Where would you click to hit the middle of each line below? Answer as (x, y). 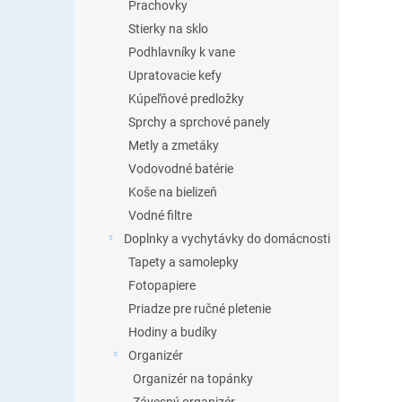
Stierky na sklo (168, 29)
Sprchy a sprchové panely (199, 122)
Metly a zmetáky (174, 145)
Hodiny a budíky (173, 332)
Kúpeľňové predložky (186, 99)
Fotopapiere (162, 285)
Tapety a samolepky (184, 262)
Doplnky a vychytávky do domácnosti (227, 239)
